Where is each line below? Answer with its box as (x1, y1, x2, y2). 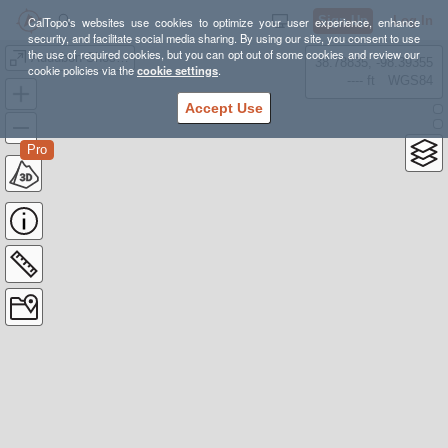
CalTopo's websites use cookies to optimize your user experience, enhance (28, 14, 420, 30)
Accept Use (185, 100, 263, 116)
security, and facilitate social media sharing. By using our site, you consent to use (28, 30, 420, 46)
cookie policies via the (28, 62, 137, 78)
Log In (393, 13, 433, 28)
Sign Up (318, 13, 368, 28)
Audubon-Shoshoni (116, 50, 129, 65)
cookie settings (137, 62, 218, 78)
